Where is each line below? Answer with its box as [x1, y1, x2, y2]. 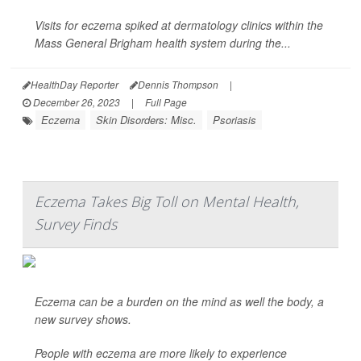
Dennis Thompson [138, 77, 218, 92]
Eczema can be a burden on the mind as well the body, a [35, 293, 324, 310]
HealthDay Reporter [31, 77, 118, 92]
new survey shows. [35, 311, 131, 328]
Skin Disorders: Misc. [96, 112, 197, 128]
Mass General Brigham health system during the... [35, 35, 291, 52]
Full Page [145, 95, 187, 110]
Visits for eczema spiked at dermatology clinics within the [35, 17, 323, 34]
